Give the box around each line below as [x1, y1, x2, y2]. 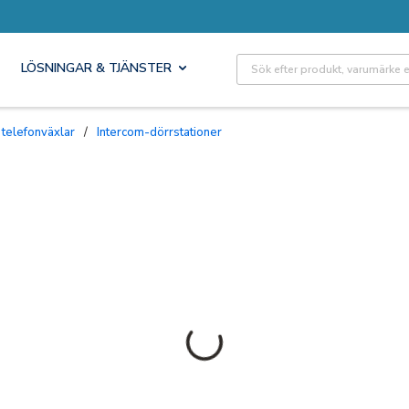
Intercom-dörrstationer [100, 123, 222, 141]
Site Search [236, 53, 309, 74]
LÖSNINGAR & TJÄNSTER [21, 59, 172, 78]
